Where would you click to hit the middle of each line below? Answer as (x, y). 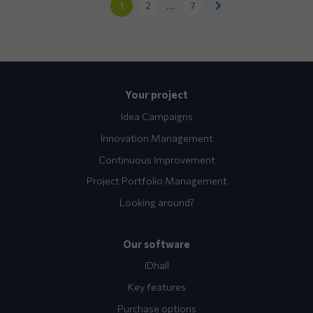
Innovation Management (156, 137)
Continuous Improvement (156, 159)
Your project (156, 95)
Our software (156, 243)
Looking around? (156, 202)
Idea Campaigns (156, 116)
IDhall (156, 265)
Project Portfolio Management (156, 181)
